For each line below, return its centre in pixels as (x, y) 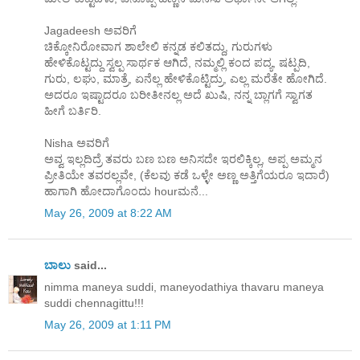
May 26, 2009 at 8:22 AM (108, 213)
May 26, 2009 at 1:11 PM (108, 324)
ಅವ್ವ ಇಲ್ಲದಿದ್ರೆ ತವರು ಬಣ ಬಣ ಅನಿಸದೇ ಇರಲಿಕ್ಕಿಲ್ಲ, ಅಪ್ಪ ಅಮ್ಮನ (183, 160)
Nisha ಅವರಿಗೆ (77, 143)
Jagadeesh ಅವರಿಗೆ (90, 31)
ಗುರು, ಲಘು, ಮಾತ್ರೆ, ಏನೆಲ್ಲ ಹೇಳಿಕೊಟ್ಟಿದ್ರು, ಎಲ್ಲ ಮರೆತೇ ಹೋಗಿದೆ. (186, 79)
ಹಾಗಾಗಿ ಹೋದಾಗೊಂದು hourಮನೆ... (126, 192)
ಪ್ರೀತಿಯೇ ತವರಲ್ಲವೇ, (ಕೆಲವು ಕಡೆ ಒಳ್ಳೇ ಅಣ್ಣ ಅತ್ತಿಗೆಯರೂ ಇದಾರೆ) (187, 176)
